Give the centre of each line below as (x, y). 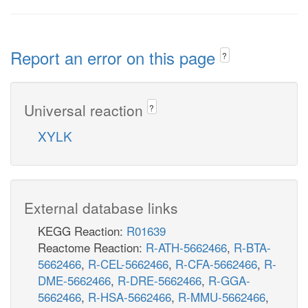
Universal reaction (86, 110)
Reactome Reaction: (92, 247)
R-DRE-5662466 (159, 280)
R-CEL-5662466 (128, 263)
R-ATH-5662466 (186, 247)
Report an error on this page (115, 57)
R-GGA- (229, 280)
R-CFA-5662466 (216, 263)
